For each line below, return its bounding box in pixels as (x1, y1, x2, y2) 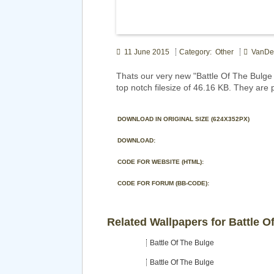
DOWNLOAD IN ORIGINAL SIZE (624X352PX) (117, 115, 250, 122)
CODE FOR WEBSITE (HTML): (117, 158, 204, 165)
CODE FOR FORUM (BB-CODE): (117, 179, 210, 187)
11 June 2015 (120, 47, 170, 56)
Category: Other (179, 47, 234, 56)
